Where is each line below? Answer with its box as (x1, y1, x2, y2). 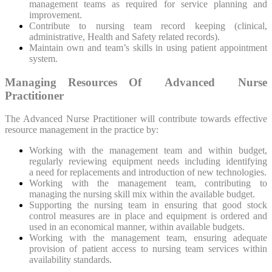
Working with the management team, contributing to (29, 178, 267, 189)
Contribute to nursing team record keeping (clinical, (29, 21, 267, 31)
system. (29, 53, 58, 64)
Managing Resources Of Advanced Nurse (5, 75, 267, 89)
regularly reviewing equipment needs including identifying (29, 156, 267, 167)
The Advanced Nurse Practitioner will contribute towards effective (5, 114, 267, 124)
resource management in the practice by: (5, 124, 158, 135)
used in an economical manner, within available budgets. (29, 222, 245, 233)
